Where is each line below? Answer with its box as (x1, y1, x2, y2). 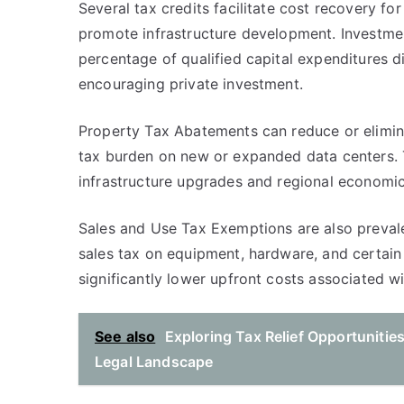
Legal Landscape (95, 353, 214, 371)
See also (95, 327, 156, 345)
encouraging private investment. (78, 75, 303, 93)
